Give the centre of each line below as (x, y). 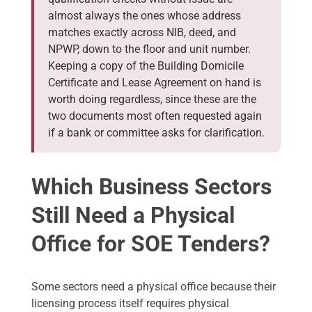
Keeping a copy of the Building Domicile (146, 66)
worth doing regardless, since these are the (152, 100)
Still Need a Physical (133, 216)
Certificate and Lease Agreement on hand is (155, 83)
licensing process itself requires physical (130, 304)
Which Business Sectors (151, 187)
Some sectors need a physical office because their (154, 287)
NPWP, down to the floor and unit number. (149, 49)
